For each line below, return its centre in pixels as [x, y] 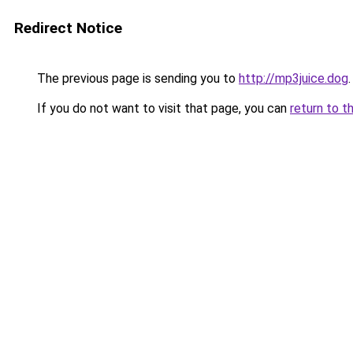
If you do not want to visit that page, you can [162, 108]
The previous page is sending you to [136, 78]
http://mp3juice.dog [294, 78]
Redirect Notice [68, 28]
